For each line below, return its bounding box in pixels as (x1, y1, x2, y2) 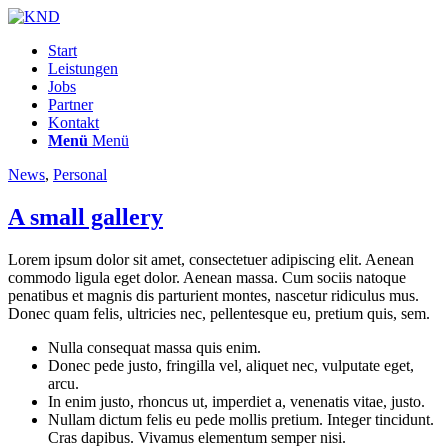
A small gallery (8, 203, 163, 230)
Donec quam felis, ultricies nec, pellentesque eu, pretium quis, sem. (8, 304, 430, 322)
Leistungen (48, 60, 118, 77)
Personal (53, 166, 107, 183)
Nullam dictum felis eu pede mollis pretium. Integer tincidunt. (48, 410, 434, 428)
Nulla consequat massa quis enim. (48, 338, 261, 356)
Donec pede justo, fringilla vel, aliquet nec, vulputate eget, (48, 356, 414, 374)
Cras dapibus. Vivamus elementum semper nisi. (48, 428, 346, 446)
